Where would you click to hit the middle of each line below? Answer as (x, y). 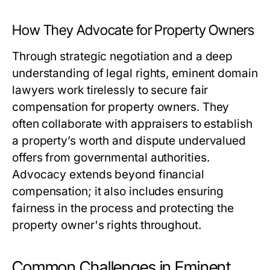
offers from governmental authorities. (111, 158)
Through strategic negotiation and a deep (123, 57)
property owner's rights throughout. (107, 225)
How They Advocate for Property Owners (133, 30)
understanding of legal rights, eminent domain (135, 74)
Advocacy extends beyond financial (108, 175)
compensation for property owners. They (121, 107)
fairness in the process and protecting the (123, 209)
